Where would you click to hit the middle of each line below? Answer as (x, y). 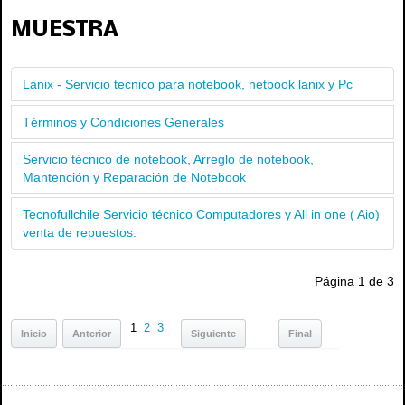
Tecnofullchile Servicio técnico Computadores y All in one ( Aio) (201, 214)
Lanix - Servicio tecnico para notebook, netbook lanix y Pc (188, 85)
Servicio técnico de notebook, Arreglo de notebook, (168, 159)
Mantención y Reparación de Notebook (134, 177)
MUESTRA (65, 30)
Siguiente (213, 333)
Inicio (34, 333)
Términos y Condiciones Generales (123, 122)
